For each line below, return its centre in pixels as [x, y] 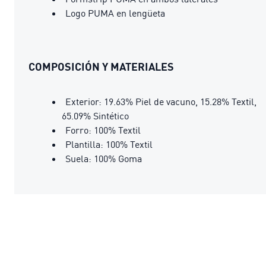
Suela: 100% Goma [104, 158]
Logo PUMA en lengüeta [115, 13]
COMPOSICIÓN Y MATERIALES [101, 66]
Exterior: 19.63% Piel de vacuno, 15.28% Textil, [161, 101]
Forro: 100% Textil [103, 130]
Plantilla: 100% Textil [109, 144]
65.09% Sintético [95, 115]
